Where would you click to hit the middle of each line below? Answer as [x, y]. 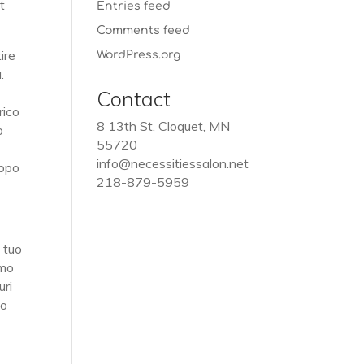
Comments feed [144, 30]
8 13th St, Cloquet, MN [164, 126]
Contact [134, 99]
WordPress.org [139, 55]
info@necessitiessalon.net [173, 163]
